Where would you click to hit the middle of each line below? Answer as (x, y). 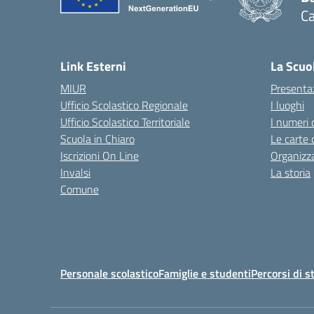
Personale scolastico (109, 273)
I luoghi (287, 105)
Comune (80, 189)
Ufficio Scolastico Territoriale (125, 122)
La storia (291, 172)
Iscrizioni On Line (100, 156)
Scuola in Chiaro (97, 139)
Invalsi (75, 172)
